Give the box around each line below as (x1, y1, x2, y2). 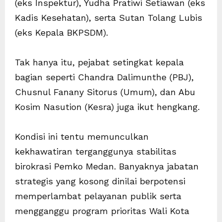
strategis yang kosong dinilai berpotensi (15, 176, 185, 187)
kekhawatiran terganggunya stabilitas (15, 146, 176, 157)
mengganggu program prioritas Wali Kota (15, 206, 189, 217)
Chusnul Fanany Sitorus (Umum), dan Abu (15, 87, 195, 98)
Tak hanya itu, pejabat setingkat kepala (15, 57, 184, 68)
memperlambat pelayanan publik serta (15, 191, 181, 202)
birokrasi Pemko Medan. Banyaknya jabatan (15, 161, 199, 172)
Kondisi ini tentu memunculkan (15, 131, 149, 142)
